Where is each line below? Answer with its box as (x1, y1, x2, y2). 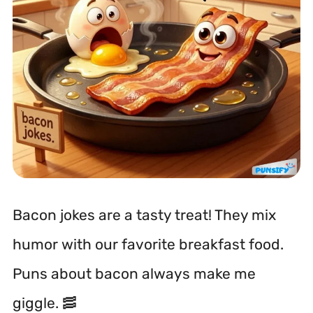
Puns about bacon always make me (13, 264, 256, 282)
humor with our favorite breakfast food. (13, 235, 284, 253)
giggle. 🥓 (13, 293, 77, 312)
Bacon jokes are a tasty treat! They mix (13, 205, 276, 224)
